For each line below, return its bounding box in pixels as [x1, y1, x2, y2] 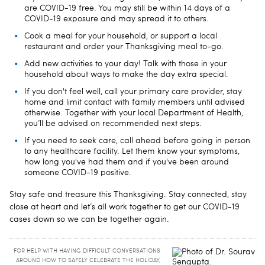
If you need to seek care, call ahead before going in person [24, 136, 250, 145]
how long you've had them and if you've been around [24, 157, 229, 166]
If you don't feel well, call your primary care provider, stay [24, 87, 242, 96]
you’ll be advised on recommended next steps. [24, 119, 202, 128]
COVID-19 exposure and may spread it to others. [24, 14, 209, 23]
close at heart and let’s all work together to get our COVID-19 [9, 202, 240, 211]
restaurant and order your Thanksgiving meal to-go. [24, 42, 224, 51]
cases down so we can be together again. [9, 215, 169, 224]
